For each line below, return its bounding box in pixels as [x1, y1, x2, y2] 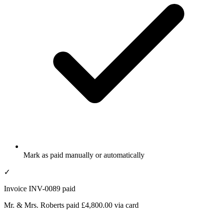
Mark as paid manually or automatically [23, 150, 145, 159]
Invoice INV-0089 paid [4, 184, 75, 193]
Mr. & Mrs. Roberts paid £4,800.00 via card [4, 200, 139, 209]
